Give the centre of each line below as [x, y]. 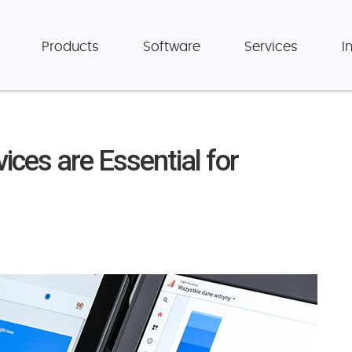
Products [70, 47]
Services [271, 47]
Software [172, 47]
